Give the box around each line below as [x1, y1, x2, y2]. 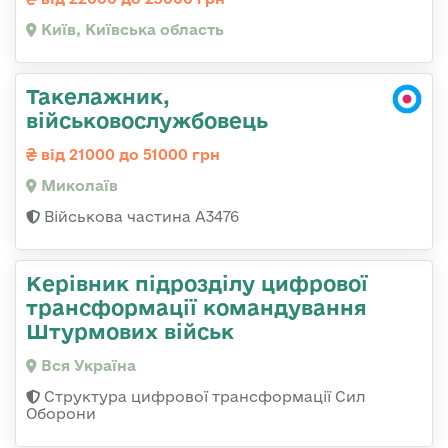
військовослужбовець [26, 108, 268, 133]
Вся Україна [37, 357, 136, 375]
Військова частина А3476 [40, 208, 239, 226]
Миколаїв [37, 177, 118, 195]
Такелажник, [26, 84, 170, 109]
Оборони [26, 405, 96, 423]
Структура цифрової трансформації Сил [40, 388, 366, 406]
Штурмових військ [26, 319, 234, 344]
